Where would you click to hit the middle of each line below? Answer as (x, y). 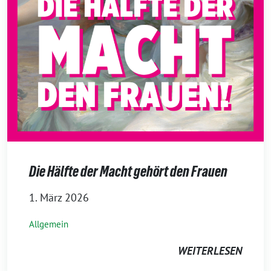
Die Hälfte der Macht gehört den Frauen (128, 171)
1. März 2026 (59, 198)
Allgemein (49, 224)
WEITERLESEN (210, 251)
